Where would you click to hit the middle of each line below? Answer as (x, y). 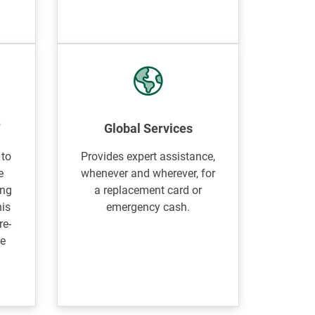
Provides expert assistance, (148, 156)
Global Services (148, 128)
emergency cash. (148, 207)
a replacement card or (148, 190)
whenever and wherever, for (148, 173)
